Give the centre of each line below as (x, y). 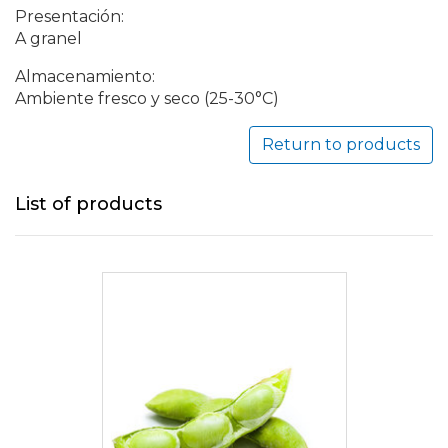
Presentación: (69, 17)
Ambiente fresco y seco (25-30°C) (147, 99)
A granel (48, 39)
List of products (88, 204)
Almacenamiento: (85, 77)
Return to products (341, 145)
